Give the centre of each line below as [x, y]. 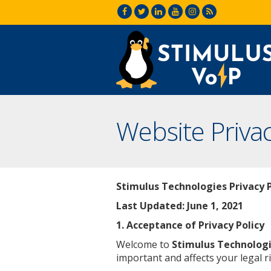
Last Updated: [150, 206]
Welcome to [144, 244]
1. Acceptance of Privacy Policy [190, 225]
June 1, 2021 [214, 206]
